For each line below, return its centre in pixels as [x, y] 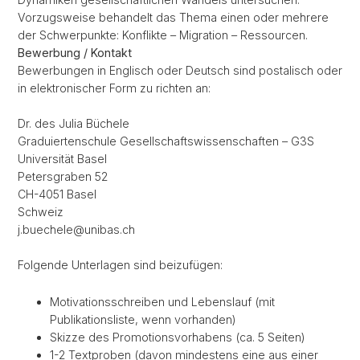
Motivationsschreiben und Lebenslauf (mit [162, 302]
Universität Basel [62, 159]
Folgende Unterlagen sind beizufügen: [120, 265]
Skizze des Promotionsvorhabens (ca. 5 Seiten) [178, 337]
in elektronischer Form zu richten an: [114, 88]
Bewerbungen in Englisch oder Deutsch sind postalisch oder [180, 70]
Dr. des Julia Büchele [74, 123]
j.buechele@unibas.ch [76, 229]
